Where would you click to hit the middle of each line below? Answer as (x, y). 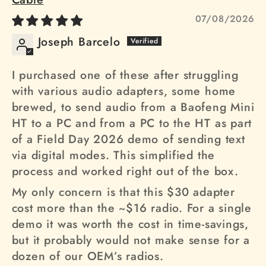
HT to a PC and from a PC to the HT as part (132, 123)
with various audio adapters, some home (124, 91)
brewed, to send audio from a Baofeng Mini (133, 107)
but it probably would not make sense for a (131, 240)
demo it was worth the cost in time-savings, (130, 224)
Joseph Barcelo (79, 42)
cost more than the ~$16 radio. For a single (132, 208)
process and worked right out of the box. (125, 171)
